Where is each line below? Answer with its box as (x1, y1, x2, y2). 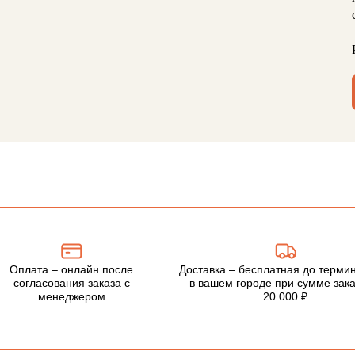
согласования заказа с (13, 277, 130, 289)
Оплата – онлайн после (10, 263, 133, 276)
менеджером (37, 290, 105, 303)
